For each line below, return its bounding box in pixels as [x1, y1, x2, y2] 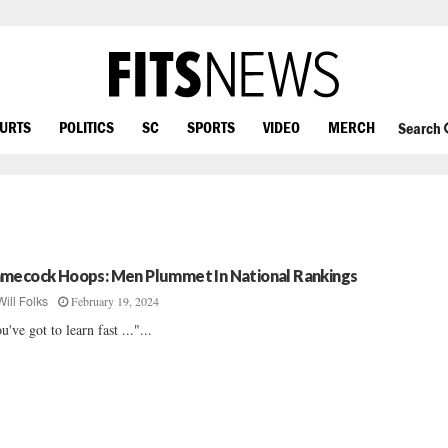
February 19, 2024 [71, 293, 160, 309]
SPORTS [187, 117, 235, 136]
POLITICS [59, 117, 114, 136]
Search [397, 119, 444, 138]
